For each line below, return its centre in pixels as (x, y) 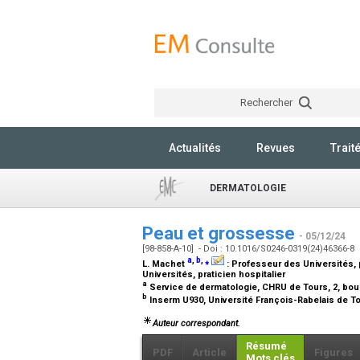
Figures (333, 352)
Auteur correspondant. (196, 323)
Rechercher (267, 102)
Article (209, 352)
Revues (276, 148)
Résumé (266, 346)
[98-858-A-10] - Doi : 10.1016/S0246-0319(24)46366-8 (250, 249)
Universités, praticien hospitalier (214, 274)
